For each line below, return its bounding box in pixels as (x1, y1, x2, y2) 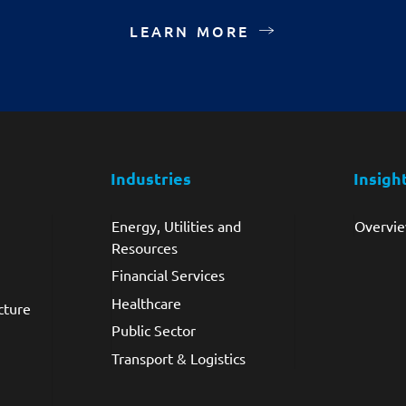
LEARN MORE (129, 21, 250, 41)
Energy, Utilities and (111, 217, 241, 235)
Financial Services (111, 266, 225, 285)
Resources (111, 238, 178, 256)
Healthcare (111, 293, 181, 312)
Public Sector (111, 321, 196, 340)
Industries (110, 168, 191, 188)
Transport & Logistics (111, 348, 246, 367)
